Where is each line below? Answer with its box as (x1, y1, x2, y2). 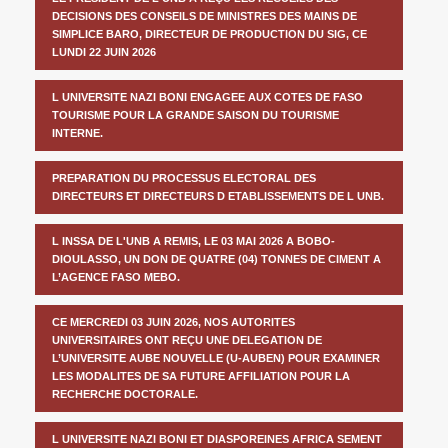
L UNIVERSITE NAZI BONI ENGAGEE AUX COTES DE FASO (52, 90, 363, 103)
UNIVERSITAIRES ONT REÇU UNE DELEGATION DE (52, 333, 322, 346)
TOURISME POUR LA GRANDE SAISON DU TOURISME (52, 108, 339, 121)
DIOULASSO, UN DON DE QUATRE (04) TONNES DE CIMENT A (52, 252, 381, 265)
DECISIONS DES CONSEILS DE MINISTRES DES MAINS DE (52, 9, 357, 22)
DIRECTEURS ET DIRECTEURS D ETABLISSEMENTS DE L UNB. (52, 189, 384, 202)
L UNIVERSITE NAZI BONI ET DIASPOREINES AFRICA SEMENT (52, 432, 382, 445)
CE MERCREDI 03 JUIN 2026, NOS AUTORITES (52, 315, 295, 328)
